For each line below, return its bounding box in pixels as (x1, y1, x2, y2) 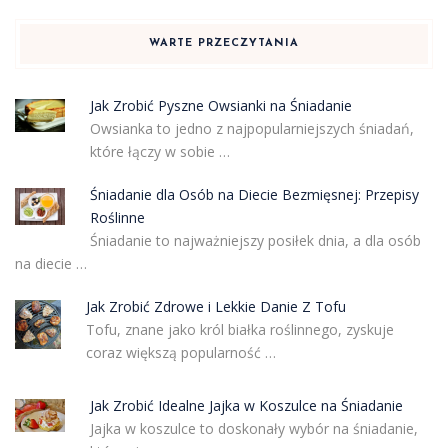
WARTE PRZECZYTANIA (149, 37, 299, 49)
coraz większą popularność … (85, 342, 276, 362)
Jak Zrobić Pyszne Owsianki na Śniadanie (89, 95, 352, 115)
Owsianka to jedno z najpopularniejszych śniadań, (89, 118, 414, 138)
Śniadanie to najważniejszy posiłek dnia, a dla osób (89, 230, 421, 250)
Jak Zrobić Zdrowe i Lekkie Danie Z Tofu (85, 296, 346, 316)
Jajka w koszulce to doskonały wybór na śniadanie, (89, 418, 418, 438)
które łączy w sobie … (89, 141, 230, 161)
